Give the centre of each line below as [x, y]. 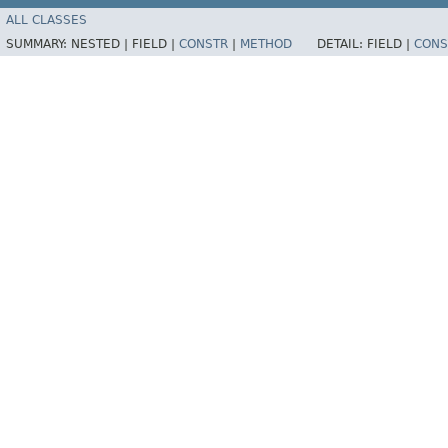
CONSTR [203, 44]
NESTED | [101, 44]
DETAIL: [342, 44]
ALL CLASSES [46, 20]
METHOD [266, 44]
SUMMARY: [38, 44]
